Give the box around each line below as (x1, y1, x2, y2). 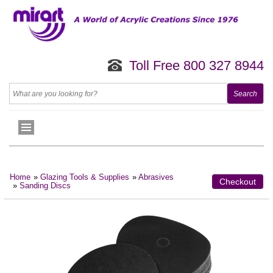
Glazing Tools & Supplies (40, 173, 129, 182)
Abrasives (138, 173, 174, 182)
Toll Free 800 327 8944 (129, 58, 264, 74)
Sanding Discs (19, 182, 71, 191)
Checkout (219, 177, 256, 186)
